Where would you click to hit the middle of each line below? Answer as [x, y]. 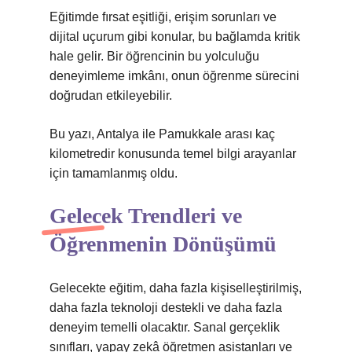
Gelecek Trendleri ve [146, 216]
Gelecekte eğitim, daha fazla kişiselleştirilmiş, [176, 288]
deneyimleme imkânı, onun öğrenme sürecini [174, 76]
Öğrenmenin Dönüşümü [163, 244]
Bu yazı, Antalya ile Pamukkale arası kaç [162, 134]
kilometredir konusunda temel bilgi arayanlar [173, 154]
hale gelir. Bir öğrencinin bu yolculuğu [154, 56]
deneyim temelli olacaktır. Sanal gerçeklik [165, 327]
